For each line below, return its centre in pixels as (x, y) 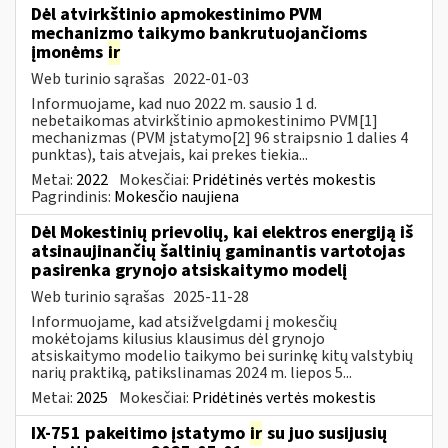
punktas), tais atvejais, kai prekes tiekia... (169, 154)
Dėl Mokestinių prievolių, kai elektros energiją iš (222, 232)
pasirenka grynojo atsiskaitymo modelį (189, 270)
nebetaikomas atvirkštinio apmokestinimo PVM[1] (204, 120)
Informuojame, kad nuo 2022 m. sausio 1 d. (174, 103)
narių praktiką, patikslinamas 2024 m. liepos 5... (191, 372)
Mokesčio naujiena (176, 196)
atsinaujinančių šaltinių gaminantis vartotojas (218, 251)
